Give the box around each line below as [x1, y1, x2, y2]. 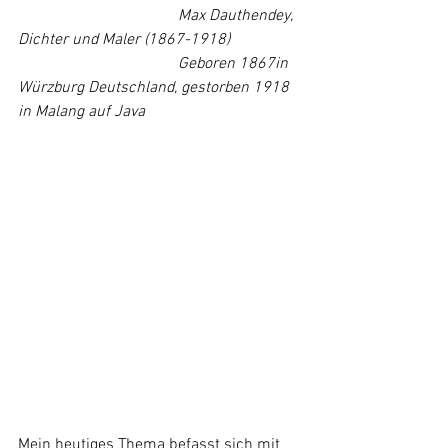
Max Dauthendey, [178, 5, 296, 26]
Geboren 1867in [178, 53, 292, 74]
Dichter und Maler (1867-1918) [18, 29, 230, 50]
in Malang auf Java [18, 101, 145, 122]
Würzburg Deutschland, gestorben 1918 [18, 77, 293, 98]
